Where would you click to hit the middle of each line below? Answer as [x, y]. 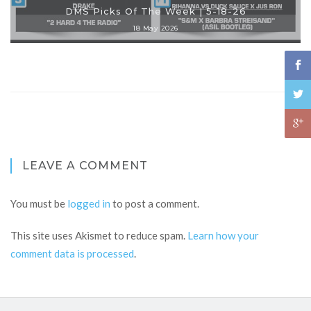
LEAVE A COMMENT [85, 166]
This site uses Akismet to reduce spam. [99, 236]
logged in [89, 204]
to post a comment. [155, 204]
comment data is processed [72, 254]
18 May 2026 [155, 28]
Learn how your [223, 236]
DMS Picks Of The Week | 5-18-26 [155, 11]
